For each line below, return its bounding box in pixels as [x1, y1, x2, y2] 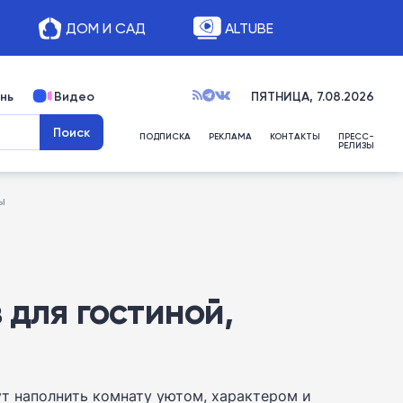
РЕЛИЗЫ [338, 139, 374, 151]
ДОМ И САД [65, 19, 146, 37]
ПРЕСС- [338, 130, 374, 142]
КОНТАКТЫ [270, 130, 320, 142]
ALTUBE [224, 19, 273, 37]
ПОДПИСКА [139, 130, 191, 142]
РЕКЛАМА [209, 130, 252, 142]
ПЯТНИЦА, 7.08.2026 [251, 88, 374, 104]
